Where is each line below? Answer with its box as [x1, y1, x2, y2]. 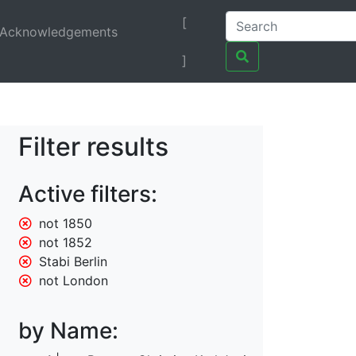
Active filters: [18, 180, 157, 208]
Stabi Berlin [39, 253, 108, 270]
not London [39, 273, 109, 289]
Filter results [18, 131, 168, 163]
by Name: [18, 317, 118, 345]
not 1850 [39, 215, 93, 232]
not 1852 [39, 234, 93, 251]
